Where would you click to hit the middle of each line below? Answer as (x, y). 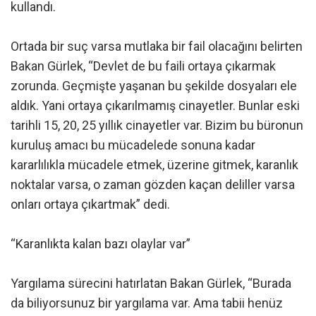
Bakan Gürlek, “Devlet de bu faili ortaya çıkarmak (143, 66)
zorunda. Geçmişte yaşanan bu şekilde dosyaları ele (154, 86)
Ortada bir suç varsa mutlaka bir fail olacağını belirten (157, 46)
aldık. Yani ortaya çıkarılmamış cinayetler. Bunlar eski (155, 105)
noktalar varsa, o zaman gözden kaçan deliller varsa (153, 184)
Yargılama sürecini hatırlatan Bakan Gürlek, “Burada (151, 283)
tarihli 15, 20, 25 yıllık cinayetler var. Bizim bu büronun (157, 125)
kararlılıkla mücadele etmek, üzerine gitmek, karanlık (154, 165)
